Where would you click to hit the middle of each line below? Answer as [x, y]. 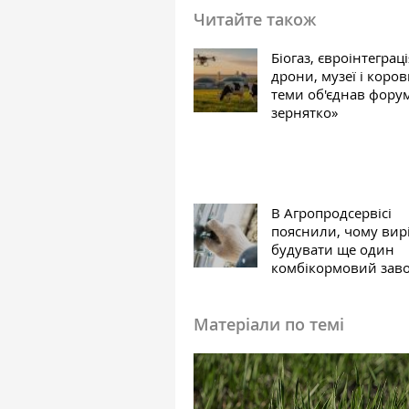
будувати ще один [333, 250]
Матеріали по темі [269, 325]
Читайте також [255, 20]
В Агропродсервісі [331, 213]
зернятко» [304, 113]
